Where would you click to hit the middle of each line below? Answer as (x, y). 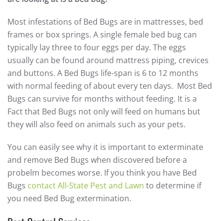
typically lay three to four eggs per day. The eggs (97, 48)
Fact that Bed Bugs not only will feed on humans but (104, 112)
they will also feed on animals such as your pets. (96, 125)
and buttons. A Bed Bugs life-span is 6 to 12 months (103, 73)
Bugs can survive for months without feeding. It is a (102, 99)
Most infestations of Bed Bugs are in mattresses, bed (105, 22)
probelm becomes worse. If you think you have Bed (102, 173)
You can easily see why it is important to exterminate (105, 147)
